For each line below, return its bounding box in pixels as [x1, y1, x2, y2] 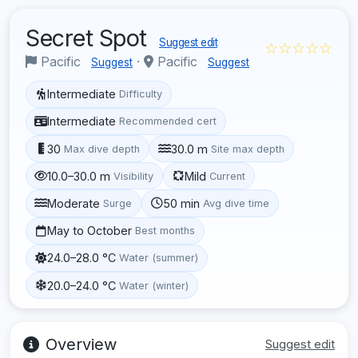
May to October [47, 224, 133, 238]
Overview [46, 335, 117, 355]
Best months [135, 225, 196, 237]
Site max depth [211, 142, 285, 155]
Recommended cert [119, 115, 217, 128]
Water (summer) [119, 252, 199, 265]
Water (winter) [119, 279, 189, 292]
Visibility [113, 169, 154, 182]
